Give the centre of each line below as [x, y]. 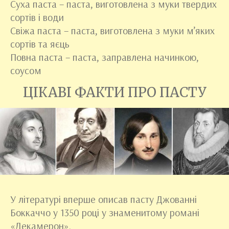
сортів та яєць [40, 43]
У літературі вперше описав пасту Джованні [104, 199]
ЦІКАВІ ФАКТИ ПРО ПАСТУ [114, 92]
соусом [26, 70]
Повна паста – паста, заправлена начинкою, [105, 57]
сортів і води [37, 17]
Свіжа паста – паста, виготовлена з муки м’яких [112, 30]
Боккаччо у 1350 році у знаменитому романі [105, 212]
